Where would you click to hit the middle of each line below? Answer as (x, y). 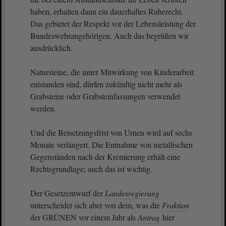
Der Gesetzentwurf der (68, 193)
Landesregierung (132, 193)
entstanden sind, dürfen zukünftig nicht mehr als (106, 84)
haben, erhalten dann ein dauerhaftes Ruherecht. (107, 11)
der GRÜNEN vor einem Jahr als (84, 217)
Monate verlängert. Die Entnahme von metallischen (111, 145)
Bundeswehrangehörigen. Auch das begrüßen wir (109, 36)
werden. (43, 108)
